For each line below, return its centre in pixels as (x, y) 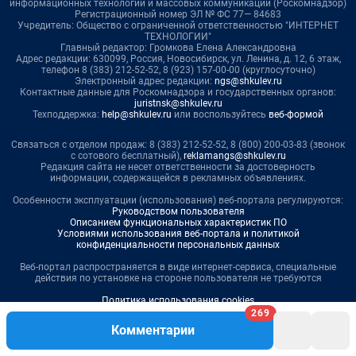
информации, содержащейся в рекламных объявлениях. (178, 178)
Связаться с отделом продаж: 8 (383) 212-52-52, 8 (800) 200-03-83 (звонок (178, 144)
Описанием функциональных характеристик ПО (178, 222)
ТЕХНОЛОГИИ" (178, 36)
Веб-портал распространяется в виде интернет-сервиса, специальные (178, 267)
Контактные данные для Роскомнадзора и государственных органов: (178, 92)
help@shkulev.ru (137, 114)
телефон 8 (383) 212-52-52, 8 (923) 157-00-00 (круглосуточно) (178, 70)
